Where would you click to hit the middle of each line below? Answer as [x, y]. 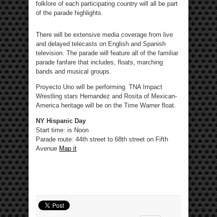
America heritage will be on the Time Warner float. [106, 106]
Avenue [47, 149]
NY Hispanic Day [61, 121]
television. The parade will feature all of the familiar [107, 53]
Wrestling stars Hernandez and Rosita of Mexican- [106, 96]
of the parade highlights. [70, 13]
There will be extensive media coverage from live [104, 35]
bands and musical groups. [74, 72]
